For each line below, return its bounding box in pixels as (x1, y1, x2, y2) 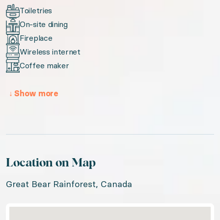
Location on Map (6, 157, 96, 169)
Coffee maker (20, 61, 69, 70)
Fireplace (20, 33, 53, 43)
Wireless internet (20, 47, 81, 56)
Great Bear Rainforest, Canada (6, 179, 132, 190)
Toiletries (20, 6, 52, 15)
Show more (12, 89, 58, 98)
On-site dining (20, 20, 68, 29)
